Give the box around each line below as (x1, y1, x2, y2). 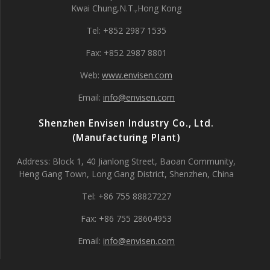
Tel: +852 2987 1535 (86, 25, 166, 36)
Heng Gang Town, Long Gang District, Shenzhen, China (19, 168, 234, 180)
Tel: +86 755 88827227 (81, 190, 171, 202)
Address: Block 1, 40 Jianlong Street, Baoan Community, (17, 155, 236, 167)
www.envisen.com (102, 69, 172, 81)
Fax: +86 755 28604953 (81, 213, 172, 224)
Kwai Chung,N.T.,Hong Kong (71, 2, 181, 14)
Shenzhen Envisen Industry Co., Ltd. (39, 117, 214, 130)
